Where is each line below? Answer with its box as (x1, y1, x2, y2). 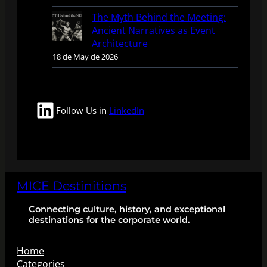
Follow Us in (56, 104, 109, 116)
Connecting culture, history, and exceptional (29, 203, 225, 215)
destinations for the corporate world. (29, 214, 190, 225)
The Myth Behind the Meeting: (92, 10, 226, 24)
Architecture (92, 36, 148, 50)
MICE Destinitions (17, 178, 126, 193)
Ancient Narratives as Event (92, 23, 215, 37)
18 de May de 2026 (52, 51, 118, 62)
